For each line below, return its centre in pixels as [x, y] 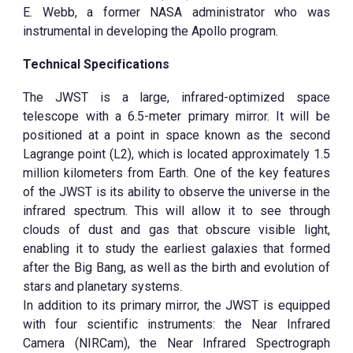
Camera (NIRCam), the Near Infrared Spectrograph [176, 343]
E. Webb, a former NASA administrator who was [176, 12]
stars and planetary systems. [103, 286]
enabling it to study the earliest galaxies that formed [176, 249]
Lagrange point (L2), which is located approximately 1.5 [176, 154]
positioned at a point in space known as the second [176, 135]
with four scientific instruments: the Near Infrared [176, 324]
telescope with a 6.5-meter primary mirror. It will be [176, 116]
